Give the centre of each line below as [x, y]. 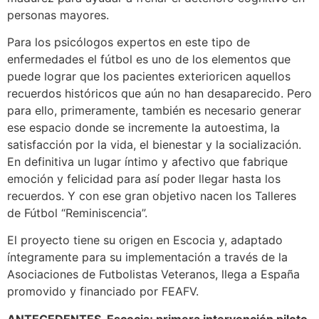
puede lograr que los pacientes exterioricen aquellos [149, 77]
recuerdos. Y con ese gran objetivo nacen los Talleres [152, 196]
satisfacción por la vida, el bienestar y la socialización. [154, 145]
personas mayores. [58, 15]
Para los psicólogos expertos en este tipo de [129, 42]
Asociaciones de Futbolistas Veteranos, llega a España [153, 274]
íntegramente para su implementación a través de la [147, 257]
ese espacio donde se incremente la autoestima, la [143, 128]
